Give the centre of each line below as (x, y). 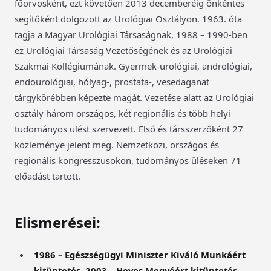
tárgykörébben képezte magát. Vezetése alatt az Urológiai (134, 97)
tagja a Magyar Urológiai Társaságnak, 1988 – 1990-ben (131, 34)
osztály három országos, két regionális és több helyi (122, 113)
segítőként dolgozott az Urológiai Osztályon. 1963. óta (128, 18)
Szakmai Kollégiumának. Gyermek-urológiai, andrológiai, (133, 66)
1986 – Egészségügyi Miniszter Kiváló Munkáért (139, 254)
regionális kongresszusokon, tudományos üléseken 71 (128, 160)
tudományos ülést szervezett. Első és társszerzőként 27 (129, 129)
